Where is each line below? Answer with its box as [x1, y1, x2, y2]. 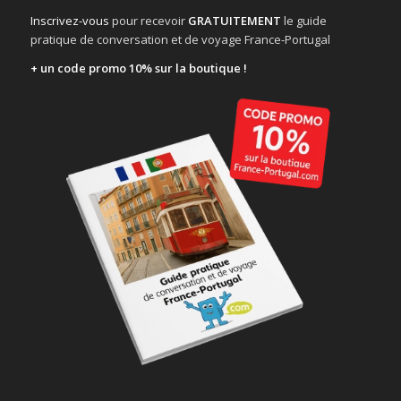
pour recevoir [108, 12, 188, 29]
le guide [280, 12, 327, 29]
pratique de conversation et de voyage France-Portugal [30, 30, 330, 47]
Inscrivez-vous [30, 12, 109, 29]
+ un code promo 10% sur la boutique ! [30, 59, 247, 76]
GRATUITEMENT [187, 12, 281, 29]
